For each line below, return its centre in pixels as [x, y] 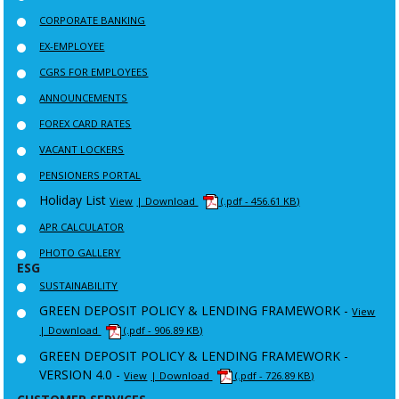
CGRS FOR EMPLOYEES [94, 71]
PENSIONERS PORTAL [90, 175]
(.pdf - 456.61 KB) [261, 200]
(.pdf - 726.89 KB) [275, 375]
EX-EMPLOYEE [72, 45]
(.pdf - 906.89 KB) [163, 330]
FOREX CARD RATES [85, 123]
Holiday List [73, 199]
